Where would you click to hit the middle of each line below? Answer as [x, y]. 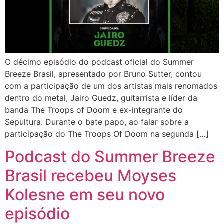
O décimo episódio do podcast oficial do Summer [99, 62]
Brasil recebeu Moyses [91, 175]
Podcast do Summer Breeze [110, 156]
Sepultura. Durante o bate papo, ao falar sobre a [97, 122]
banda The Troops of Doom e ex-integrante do [94, 110]
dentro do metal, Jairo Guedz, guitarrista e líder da [101, 98]
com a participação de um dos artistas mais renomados [111, 86]
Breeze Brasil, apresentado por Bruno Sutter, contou [103, 74]
